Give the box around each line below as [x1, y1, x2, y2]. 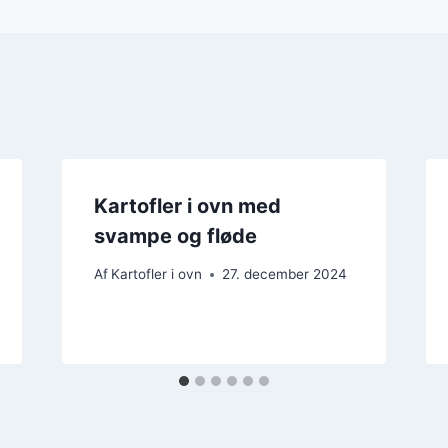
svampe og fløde [93, 223, 257, 248]
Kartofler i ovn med [93, 193, 281, 218]
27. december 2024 [221, 266, 347, 283]
